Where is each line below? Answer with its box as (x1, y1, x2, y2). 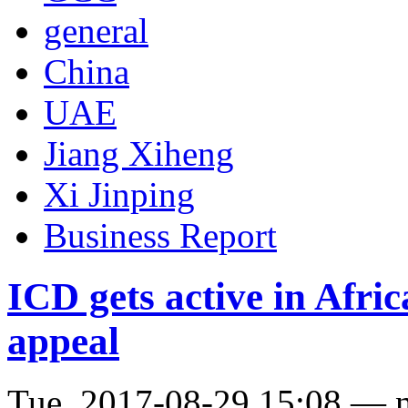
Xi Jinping (44, 175, 195, 215)
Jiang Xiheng (44, 134, 234, 174)
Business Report (44, 216, 277, 256)
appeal (7, 319, 119, 362)
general (44, 11, 148, 51)
